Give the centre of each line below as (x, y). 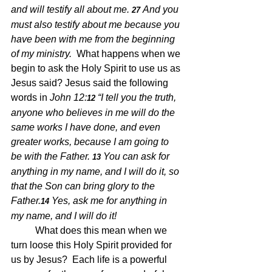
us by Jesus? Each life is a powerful (90, 260)
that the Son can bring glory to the (84, 186)
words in (30, 98)
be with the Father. (50, 157)
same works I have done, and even (87, 127)
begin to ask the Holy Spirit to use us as (97, 69)
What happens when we (130, 54)
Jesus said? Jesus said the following (91, 83)
